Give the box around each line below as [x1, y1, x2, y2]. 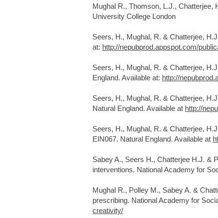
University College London [92, 12, 176, 20]
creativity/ [92, 206, 123, 215]
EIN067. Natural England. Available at [92, 135, 213, 143]
